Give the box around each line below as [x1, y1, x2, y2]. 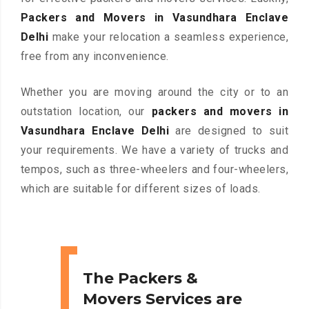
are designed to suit [169, 124, 289, 138]
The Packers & [83, 269, 198, 288]
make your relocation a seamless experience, [48, 30, 289, 44]
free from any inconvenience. [20, 50, 169, 63]
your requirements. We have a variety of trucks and [20, 143, 289, 157]
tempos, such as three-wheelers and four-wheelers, [20, 163, 289, 177]
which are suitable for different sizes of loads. [20, 182, 261, 196]
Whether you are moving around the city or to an [20, 86, 289, 99]
